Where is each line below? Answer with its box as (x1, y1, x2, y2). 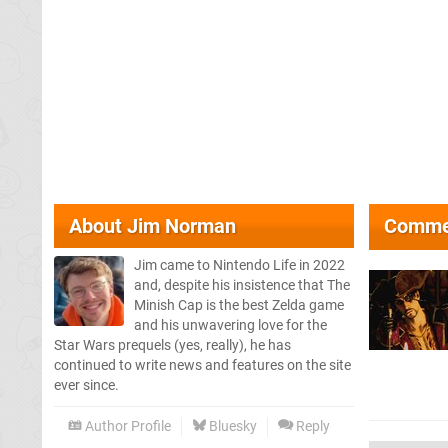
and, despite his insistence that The (134, 276, 350, 294)
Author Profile (82, 417, 171, 435)
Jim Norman (127, 213, 236, 238)
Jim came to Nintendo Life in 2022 (134, 256, 345, 274)
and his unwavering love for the (134, 316, 327, 334)
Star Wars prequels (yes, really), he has (54, 336, 291, 354)
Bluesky (206, 417, 257, 435)
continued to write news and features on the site (54, 356, 351, 374)
